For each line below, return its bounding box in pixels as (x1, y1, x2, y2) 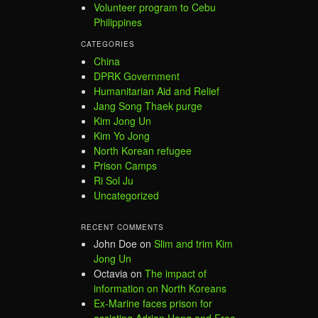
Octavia (94, 266, 128, 281)
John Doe (94, 236, 137, 251)
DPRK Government (94, 68, 180, 83)
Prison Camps (94, 158, 157, 172)
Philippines (94, 15, 142, 30)
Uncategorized (94, 187, 159, 202)
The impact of (145, 266, 207, 281)
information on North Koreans (94, 281, 226, 296)
